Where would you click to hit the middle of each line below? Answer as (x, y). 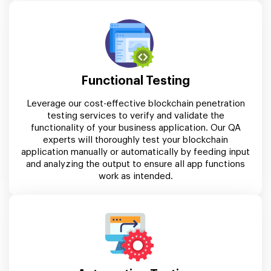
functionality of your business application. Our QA (135, 128)
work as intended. (135, 176)
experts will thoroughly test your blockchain (135, 140)
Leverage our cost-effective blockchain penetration (135, 103)
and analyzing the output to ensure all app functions (135, 164)
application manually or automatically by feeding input (135, 152)
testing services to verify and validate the (135, 116)
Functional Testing (135, 81)
